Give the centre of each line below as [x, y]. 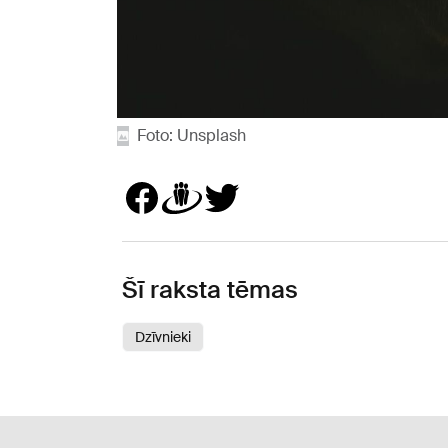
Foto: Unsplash [191, 135]
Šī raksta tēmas [210, 289]
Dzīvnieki [163, 336]
